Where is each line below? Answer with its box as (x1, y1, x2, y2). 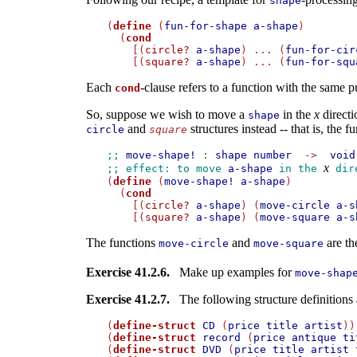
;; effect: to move (106, 163, 228, 175)
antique (291, 331, 336, 344)
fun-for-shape (163, 20, 247, 33)
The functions (85, 236, 159, 250)
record (202, 331, 241, 344)
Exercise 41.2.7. (85, 292, 170, 307)
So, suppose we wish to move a (85, 108, 248, 122)
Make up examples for (169, 265, 295, 280)
